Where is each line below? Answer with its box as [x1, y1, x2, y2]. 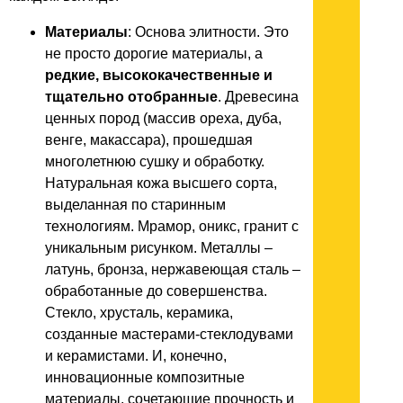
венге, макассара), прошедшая [45, 131, 253, 148]
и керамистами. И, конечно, [45, 347, 227, 363]
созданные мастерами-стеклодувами [45, 326, 293, 342]
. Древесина [218, 88, 299, 104]
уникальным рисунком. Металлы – [45, 239, 273, 255]
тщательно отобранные [45, 88, 218, 104]
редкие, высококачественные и [45, 67, 273, 83]
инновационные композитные [45, 369, 245, 385]
